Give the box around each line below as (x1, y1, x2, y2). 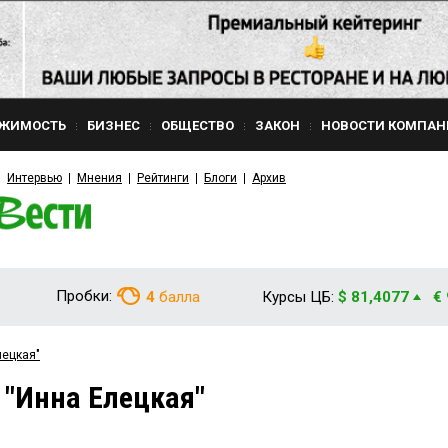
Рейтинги (137, 171, 189, 185)
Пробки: (56, 287, 112, 305)
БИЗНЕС (87, 118, 140, 133)
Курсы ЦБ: (262, 288, 334, 306)
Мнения (77, 171, 122, 185)
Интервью (7, 171, 62, 185)
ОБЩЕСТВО (161, 118, 234, 133)
